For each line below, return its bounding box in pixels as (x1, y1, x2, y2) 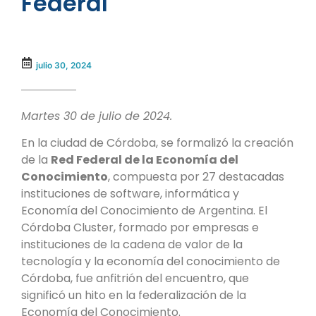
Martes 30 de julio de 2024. (21, 107, 176, 124)
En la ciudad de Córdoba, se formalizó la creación (21, 135, 293, 152)
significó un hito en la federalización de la (21, 287, 246, 304)
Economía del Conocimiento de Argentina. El (21, 202, 267, 219)
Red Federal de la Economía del (51, 152, 238, 169)
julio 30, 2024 (36, 59, 92, 71)
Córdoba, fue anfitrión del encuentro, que (21, 270, 249, 287)
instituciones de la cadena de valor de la (21, 236, 243, 253)
